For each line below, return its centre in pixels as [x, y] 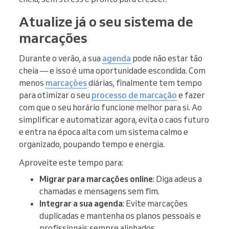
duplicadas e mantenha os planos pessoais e [120, 216]
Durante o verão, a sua [61, 59]
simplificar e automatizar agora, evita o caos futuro [114, 120]
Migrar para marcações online [96, 179]
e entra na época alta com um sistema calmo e [104, 132]
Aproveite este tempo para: [71, 163]
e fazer [191, 95]
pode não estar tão [167, 59]
